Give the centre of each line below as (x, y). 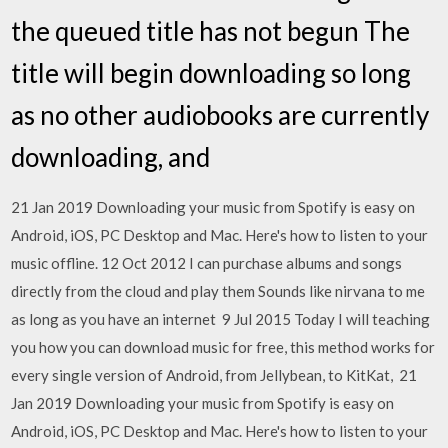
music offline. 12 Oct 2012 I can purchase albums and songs (207, 262)
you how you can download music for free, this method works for (223, 346)
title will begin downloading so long (211, 72)
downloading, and (113, 156)
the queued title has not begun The (211, 30)
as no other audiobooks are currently (220, 114)
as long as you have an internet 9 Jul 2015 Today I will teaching (221, 318)
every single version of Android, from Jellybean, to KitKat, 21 (214, 374)
